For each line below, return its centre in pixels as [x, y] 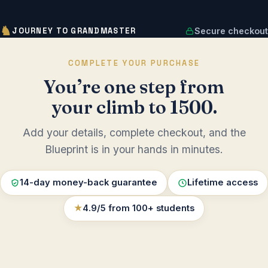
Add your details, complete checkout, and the [134, 133]
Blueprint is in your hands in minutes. [134, 149]
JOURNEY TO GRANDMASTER [74, 31]
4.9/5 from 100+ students [138, 208]
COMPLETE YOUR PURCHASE [134, 63]
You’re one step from [134, 87]
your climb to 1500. [134, 107]
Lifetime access [223, 182]
